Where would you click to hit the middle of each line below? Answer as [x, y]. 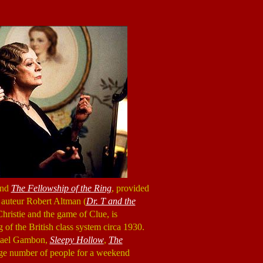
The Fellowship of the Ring [61, 188]
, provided [130, 188]
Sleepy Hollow [77, 240]
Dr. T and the [111, 201]
